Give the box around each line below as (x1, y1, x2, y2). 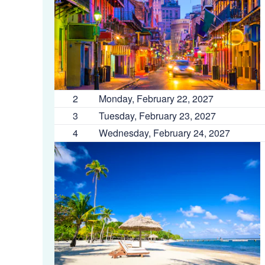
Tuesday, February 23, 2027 (99, 109, 216, 122)
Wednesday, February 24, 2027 (99, 126, 230, 140)
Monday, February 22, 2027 (99, 92, 214, 105)
